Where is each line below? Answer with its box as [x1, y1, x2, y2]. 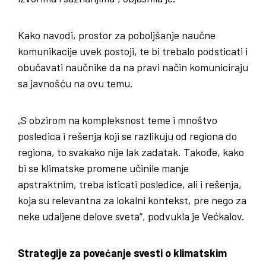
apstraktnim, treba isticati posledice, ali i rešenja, [18, 177, 242, 191]
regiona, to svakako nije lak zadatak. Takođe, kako [18, 145, 244, 159]
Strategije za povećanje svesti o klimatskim [18, 246, 227, 259]
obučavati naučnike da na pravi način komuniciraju [18, 60, 248, 74]
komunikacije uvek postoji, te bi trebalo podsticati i [18, 44, 248, 58]
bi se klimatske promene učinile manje [18, 161, 189, 175]
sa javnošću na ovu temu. [18, 76, 133, 90]
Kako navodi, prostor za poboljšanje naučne [18, 28, 216, 42]
